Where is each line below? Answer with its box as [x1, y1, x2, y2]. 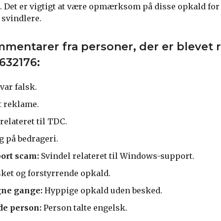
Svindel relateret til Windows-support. [39, 150, 194, 161]
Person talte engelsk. [41, 202, 127, 213]
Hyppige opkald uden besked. [42, 185, 162, 195]
